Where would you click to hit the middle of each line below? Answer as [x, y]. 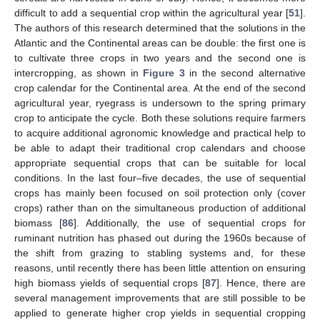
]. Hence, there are [261, 283]
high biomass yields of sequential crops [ [110, 283]
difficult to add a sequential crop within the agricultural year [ [151, 13]
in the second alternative [245, 73]
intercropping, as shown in [79, 73]
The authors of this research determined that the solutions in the [160, 28]
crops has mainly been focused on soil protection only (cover [160, 193]
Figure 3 [164, 73]
